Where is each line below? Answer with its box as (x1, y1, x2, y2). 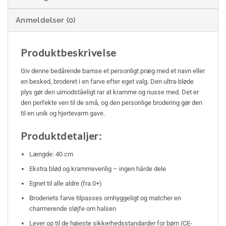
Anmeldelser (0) (16, 16, 76, 25)
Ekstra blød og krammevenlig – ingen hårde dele (29, 164, 166, 173)
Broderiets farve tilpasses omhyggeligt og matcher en (29, 194, 182, 202)
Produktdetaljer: (21, 129, 102, 142)
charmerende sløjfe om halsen (29, 204, 117, 212)
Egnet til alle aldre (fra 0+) (29, 179, 102, 187)
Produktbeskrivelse (21, 46, 117, 59)
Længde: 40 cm (29, 150, 74, 158)
